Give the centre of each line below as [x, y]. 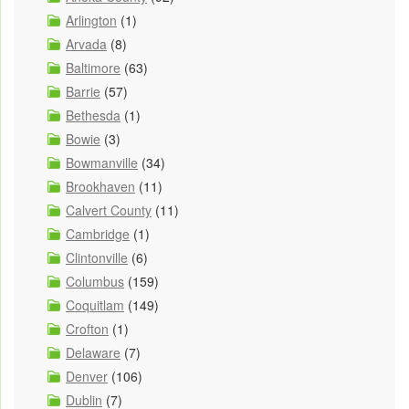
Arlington [91, 20]
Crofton [87, 328]
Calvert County [109, 210]
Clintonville [97, 257]
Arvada [86, 43]
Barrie [83, 91]
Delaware [93, 352]
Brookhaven [100, 186]
